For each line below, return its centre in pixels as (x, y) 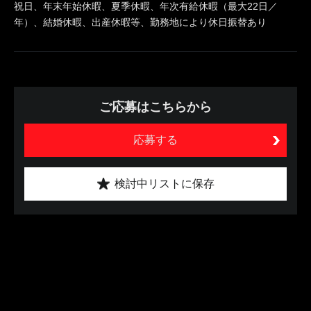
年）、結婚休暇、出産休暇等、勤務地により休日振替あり (140, 22)
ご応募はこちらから (155, 107)
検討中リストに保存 (164, 183)
